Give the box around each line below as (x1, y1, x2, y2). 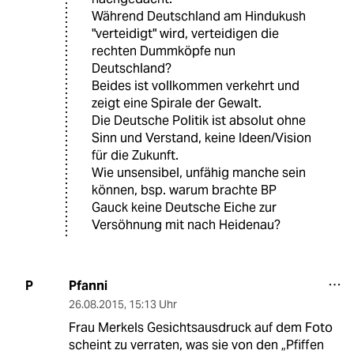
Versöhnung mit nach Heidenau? (92, 216, 281, 233)
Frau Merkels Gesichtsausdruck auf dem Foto (68, 318, 333, 336)
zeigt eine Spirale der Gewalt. (92, 94, 262, 111)
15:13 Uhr (128, 296, 177, 311)
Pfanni (68, 277, 107, 294)
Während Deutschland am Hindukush (92, 7, 306, 24)
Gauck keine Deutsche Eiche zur (92, 198, 277, 216)
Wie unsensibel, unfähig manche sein (92, 164, 306, 181)
